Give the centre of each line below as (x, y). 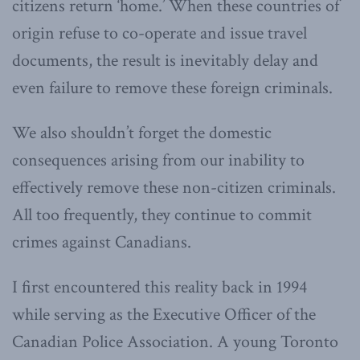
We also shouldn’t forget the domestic (142, 133)
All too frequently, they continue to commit (162, 215)
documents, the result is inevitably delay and (165, 60)
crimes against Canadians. (102, 242)
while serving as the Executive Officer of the (164, 314)
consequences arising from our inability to (158, 160)
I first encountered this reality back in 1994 (160, 287)
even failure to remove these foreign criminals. (172, 88)
